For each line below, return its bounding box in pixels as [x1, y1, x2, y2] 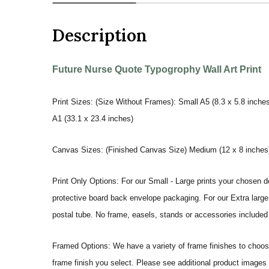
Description [52, 24, 147, 46]
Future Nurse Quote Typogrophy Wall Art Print [52, 64, 261, 74]
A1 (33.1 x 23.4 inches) [52, 113, 133, 123]
